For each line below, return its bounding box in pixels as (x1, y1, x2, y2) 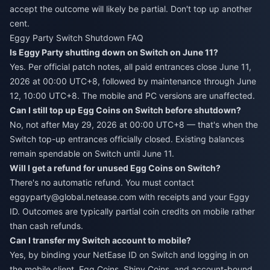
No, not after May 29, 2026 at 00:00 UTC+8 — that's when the (10, 119, 258, 130)
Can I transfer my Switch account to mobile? (10, 235, 191, 246)
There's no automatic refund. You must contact (10, 177, 194, 188)
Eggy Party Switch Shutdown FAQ (10, 33, 143, 43)
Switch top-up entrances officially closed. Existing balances (10, 134, 244, 145)
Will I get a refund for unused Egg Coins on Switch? (10, 163, 221, 174)
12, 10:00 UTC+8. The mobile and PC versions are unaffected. (10, 90, 255, 101)
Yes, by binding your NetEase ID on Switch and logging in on (10, 250, 248, 260)
